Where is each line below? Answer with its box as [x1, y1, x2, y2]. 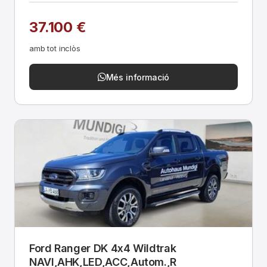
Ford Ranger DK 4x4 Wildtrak [29, 242, 176, 254]
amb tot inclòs [29, 44, 80, 53]
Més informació [105, 72, 170, 82]
